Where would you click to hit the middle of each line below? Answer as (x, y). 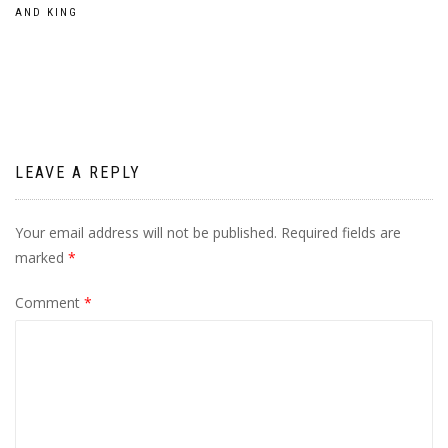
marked (41, 257)
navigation (88, 45)
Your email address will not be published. (146, 232)
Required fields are (341, 232)
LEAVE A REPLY (78, 172)
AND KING (46, 12)
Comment (49, 302)
